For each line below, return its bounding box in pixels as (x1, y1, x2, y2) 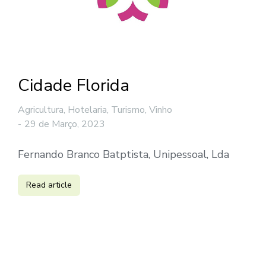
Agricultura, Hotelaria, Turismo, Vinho (18, 103, 172, 117)
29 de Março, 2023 (24, 118, 105, 131)
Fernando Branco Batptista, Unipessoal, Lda (18, 147, 229, 162)
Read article (26, 179, 72, 191)
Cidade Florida (18, 74, 129, 97)
